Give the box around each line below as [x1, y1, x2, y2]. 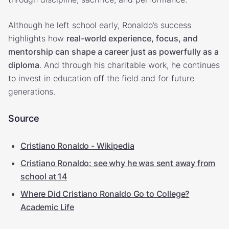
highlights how [8, 33, 66, 43]
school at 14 [20, 171, 67, 181]
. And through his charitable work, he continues [39, 59, 220, 70]
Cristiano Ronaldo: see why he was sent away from [20, 157, 216, 168]
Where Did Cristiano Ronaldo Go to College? [20, 188, 190, 199]
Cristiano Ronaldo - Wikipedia [20, 140, 134, 151]
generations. [8, 86, 55, 97]
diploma [8, 59, 39, 70]
